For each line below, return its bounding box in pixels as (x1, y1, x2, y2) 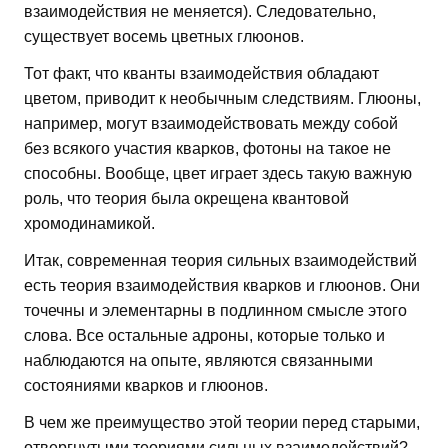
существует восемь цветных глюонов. (24, 27, 304, 45)
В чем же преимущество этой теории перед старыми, (24, 413, 420, 431)
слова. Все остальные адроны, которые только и (24, 326, 385, 344)
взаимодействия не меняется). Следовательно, (24, 2, 376, 20)
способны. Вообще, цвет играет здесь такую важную (24, 164, 412, 182)
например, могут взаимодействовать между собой (24, 114, 398, 132)
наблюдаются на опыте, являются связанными (24, 351, 373, 369)
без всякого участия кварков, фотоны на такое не (24, 139, 391, 157)
